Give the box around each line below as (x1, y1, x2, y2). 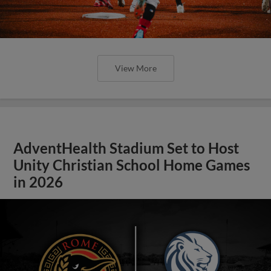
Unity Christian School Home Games (13, 157, 250, 174)
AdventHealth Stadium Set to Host (13, 140, 240, 157)
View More (114, 63, 157, 73)
